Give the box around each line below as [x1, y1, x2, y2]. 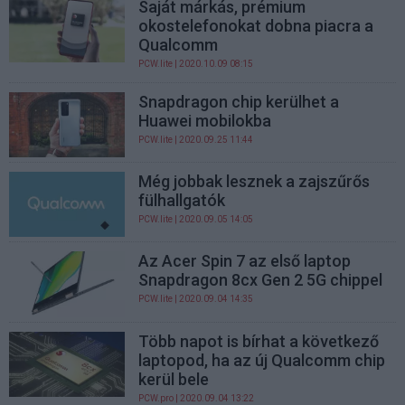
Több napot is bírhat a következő [138, 331, 380, 351]
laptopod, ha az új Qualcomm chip [138, 350, 386, 370]
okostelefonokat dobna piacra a [138, 15, 374, 35]
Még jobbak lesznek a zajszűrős [138, 172, 371, 192]
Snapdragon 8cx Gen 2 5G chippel [138, 270, 383, 290]
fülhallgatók [138, 191, 226, 211]
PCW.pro [138, 392, 174, 403]
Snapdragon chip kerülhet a [138, 91, 340, 111]
